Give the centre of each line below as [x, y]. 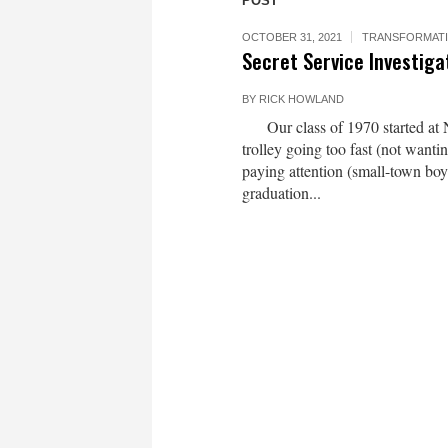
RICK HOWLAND [301, 99]
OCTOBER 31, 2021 [292, 37]
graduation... [281, 192]
